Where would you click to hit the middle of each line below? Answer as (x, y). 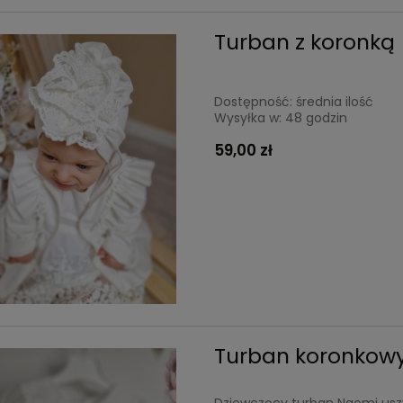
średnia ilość (335, 102)
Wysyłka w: (248, 118)
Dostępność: (254, 102)
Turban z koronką (305, 41)
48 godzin (317, 118)
